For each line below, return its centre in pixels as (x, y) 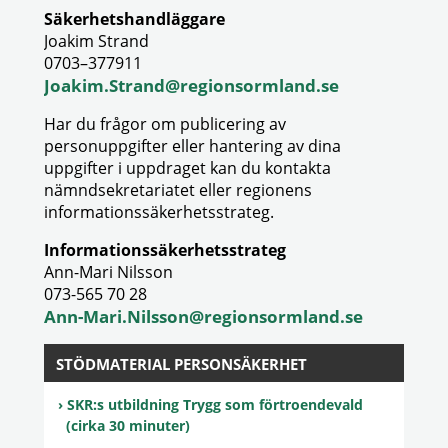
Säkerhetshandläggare (134, 19)
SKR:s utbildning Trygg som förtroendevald (215, 404)
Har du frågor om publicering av (165, 124)
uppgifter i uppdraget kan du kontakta (187, 168)
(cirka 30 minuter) (128, 425)
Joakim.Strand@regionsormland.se (191, 85)
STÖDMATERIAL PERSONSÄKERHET (181, 364)
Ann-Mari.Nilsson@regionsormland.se (203, 316)
